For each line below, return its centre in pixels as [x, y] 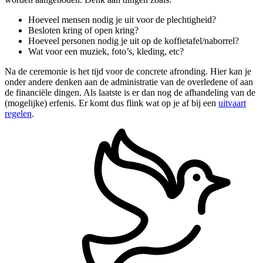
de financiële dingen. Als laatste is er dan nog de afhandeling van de [130, 92]
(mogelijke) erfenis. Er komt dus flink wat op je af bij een [112, 103]
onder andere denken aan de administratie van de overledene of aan [129, 82]
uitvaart [232, 103]
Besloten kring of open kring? [83, 30]
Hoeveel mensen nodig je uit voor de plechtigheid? [122, 19]
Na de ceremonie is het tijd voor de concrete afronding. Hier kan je [128, 71]
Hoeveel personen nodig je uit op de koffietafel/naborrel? [134, 41]
